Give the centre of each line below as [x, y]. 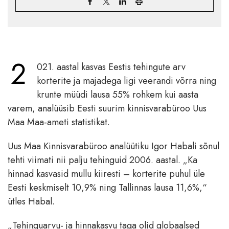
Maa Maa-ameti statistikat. [59, 122]
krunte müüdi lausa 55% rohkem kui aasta [118, 94]
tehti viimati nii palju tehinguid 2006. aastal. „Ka [102, 160]
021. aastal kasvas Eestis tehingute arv [111, 67]
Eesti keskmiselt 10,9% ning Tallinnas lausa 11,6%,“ [107, 187]
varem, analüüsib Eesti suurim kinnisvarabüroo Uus [107, 108]
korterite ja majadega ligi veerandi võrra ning [127, 81]
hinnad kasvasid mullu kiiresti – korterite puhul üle [106, 174]
